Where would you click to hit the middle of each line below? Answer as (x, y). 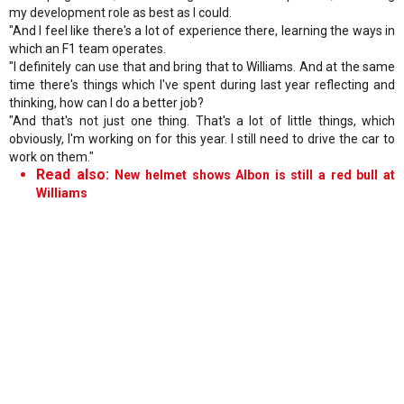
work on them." (51, 156)
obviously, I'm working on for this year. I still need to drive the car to (202, 138)
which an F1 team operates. (87, 48)
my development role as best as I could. (120, 12)
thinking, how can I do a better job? (106, 102)
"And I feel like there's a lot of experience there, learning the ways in (202, 30)
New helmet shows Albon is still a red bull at (255, 174)
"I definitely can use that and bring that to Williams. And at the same (202, 66)
